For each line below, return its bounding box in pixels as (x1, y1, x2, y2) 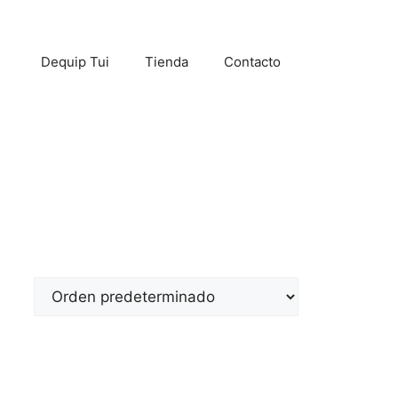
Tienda (145, 53, 188, 70)
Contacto (224, 53, 281, 70)
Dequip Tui (41, 53, 109, 70)
